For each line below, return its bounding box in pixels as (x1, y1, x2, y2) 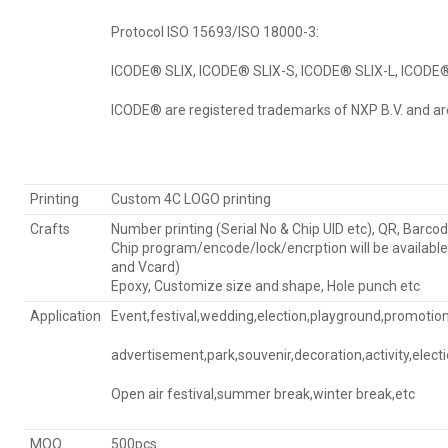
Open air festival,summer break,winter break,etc (111, 386, 415, 403)
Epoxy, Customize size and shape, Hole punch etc (111, 278, 420, 295)
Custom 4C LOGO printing (111, 191, 271, 208)
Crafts (30, 221, 70, 238)
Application (30, 308, 101, 325)
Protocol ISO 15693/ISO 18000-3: (111, 24, 319, 41)
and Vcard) (111, 259, 180, 276)
